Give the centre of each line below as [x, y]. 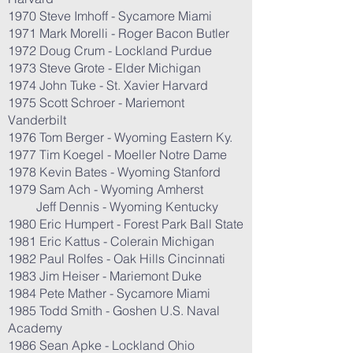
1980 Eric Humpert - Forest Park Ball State [126, 224]
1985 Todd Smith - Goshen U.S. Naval [114, 310]
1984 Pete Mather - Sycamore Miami [109, 293]
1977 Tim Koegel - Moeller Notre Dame [117, 154]
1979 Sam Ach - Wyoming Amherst [106, 189]
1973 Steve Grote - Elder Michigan [104, 68]
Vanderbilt [37, 120]
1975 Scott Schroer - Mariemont [96, 102]
